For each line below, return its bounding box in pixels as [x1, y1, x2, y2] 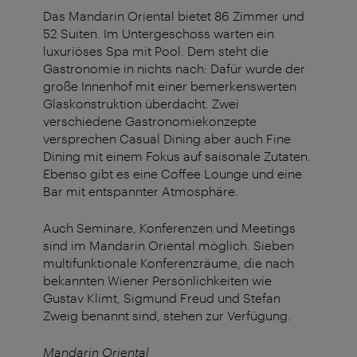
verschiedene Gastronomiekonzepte [43, 113, 257, 129]
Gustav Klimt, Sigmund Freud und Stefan [43, 290, 280, 306]
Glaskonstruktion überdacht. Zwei [43, 96, 239, 112]
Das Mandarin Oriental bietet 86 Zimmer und [43, 8, 304, 24]
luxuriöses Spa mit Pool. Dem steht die [43, 43, 269, 59]
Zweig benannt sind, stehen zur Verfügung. [43, 308, 291, 324]
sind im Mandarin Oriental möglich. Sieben [43, 237, 294, 253]
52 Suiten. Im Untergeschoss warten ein [43, 25, 274, 41]
